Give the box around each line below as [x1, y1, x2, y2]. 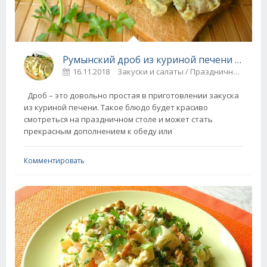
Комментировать [24, 155, 85, 166]
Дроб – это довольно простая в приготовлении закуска [24, 89, 239, 101]
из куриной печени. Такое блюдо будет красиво [24, 101, 208, 113]
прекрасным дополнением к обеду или [24, 125, 172, 136]
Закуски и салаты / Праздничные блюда [117, 66, 233, 77]
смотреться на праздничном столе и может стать [24, 113, 213, 125]
